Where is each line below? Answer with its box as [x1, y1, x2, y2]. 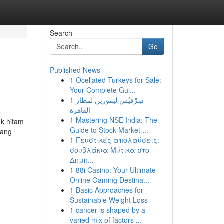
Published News [49, 65, 100, 75]
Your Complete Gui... [69, 85, 136, 95]
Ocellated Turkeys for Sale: [75, 75, 161, 85]
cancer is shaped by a [75, 205, 145, 215]
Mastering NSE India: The [75, 115, 157, 125]
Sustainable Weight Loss [69, 195, 148, 205]
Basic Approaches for [75, 185, 143, 195]
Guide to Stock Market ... [69, 125, 148, 135]
